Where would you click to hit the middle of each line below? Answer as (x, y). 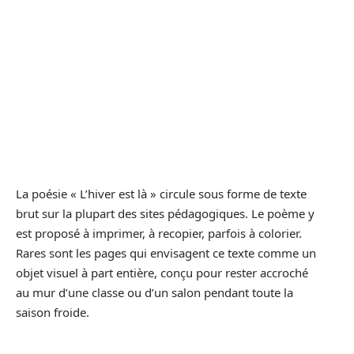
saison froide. (53, 312)
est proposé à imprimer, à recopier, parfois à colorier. (159, 233)
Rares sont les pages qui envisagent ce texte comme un (166, 252)
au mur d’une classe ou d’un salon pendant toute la (154, 292)
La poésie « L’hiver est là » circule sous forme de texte (161, 193)
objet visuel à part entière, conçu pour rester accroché (162, 272)
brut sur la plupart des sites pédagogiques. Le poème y (165, 213)
